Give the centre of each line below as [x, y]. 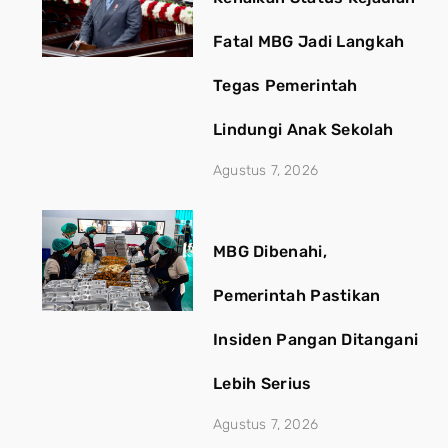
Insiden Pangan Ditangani [315, 339]
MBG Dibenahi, [269, 251]
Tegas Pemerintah [285, 85]
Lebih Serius [262, 383]
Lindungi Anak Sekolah [303, 129]
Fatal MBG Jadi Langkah [308, 41]
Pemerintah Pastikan [296, 295]
